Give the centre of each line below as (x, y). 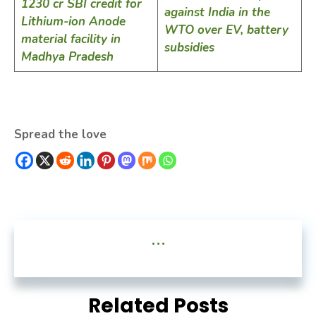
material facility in (71, 39)
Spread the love (60, 134)
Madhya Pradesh (67, 56)
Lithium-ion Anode (73, 21)
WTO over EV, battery (226, 30)
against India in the (217, 12)
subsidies (189, 47)
